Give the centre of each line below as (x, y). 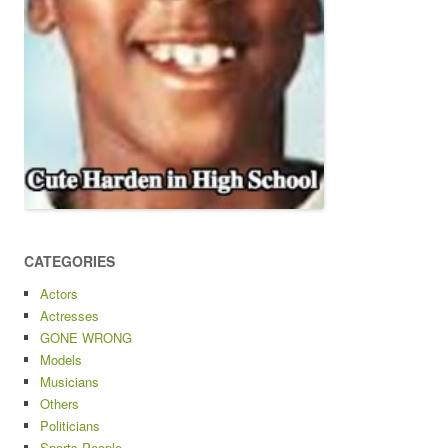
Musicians (69, 382)
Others (59, 404)
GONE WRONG (86, 338)
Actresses (69, 316)
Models (61, 360)
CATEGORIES (69, 261)
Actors (59, 294)
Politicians (70, 426)
